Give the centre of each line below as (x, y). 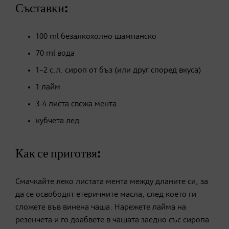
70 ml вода (55, 54)
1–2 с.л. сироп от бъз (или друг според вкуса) (118, 71)
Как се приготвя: (58, 154)
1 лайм (48, 88)
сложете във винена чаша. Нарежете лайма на (101, 208)
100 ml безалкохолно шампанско (96, 37)
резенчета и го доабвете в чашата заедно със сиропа (112, 221)
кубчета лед (58, 121)
